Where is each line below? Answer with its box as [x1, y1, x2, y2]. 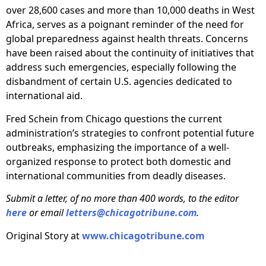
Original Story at [6, 229, 82, 242]
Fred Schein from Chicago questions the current [6, 112, 222, 125]
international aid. [6, 89, 83, 103]
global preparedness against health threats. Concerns [6, 32, 248, 46]
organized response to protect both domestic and [6, 154, 231, 168]
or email [27, 206, 66, 220]
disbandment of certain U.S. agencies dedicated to [6, 75, 232, 88]
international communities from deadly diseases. [6, 169, 226, 182]
